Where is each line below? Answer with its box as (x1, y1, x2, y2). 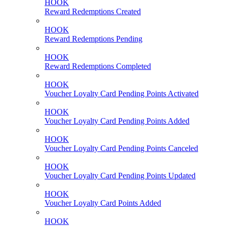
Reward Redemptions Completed (45, 62, 151, 71)
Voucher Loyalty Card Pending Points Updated (45, 171, 196, 180)
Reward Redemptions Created (45, 7, 141, 16)
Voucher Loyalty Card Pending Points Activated (45, 89, 199, 98)
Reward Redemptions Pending (45, 34, 142, 44)
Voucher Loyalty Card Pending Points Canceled (45, 144, 198, 153)
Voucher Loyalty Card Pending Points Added (45, 117, 190, 126)
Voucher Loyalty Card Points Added (45, 199, 161, 208)
